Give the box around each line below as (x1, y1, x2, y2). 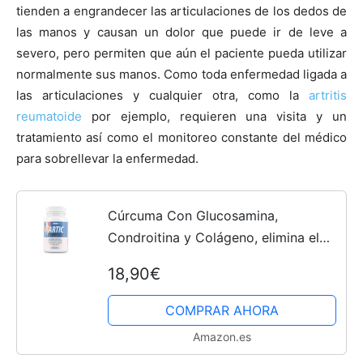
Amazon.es (192, 329, 251, 344)
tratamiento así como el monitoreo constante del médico (16, 130, 347, 145)
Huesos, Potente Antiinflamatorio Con (107, 272, 340, 289)
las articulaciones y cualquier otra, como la (16, 88, 309, 103)
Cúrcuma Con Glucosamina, (107, 207, 278, 224)
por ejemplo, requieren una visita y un (82, 109, 347, 124)
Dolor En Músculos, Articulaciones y (107, 250, 329, 267)
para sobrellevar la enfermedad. (16, 151, 199, 166)
